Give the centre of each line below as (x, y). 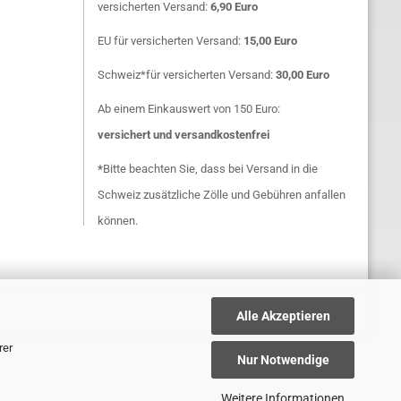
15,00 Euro (270, 41)
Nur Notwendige (283, 360)
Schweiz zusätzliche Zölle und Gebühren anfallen (221, 195)
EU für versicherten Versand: (170, 41)
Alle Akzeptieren (283, 316)
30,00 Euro (302, 75)
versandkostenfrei (222, 135)
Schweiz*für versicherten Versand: (186, 75)
